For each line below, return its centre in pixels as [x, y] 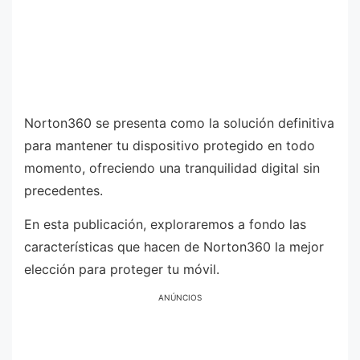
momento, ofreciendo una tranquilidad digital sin [172, 168]
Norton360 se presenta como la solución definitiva [179, 123]
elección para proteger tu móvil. [122, 269]
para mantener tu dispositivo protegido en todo [170, 146]
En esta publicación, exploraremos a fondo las [165, 224]
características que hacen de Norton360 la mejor [174, 246]
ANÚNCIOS [180, 298]
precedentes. [63, 191]
